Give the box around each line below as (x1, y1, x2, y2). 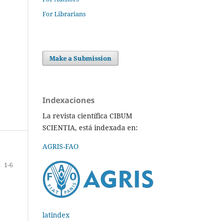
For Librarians (42, 9, 86, 18)
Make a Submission (49, 53, 112, 63)
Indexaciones (42, 94, 95, 106)
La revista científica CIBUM (42, 110, 132, 120)
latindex (42, 210, 70, 220)
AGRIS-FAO (42, 141, 78, 151)
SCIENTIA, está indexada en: (42, 122, 138, 132)
